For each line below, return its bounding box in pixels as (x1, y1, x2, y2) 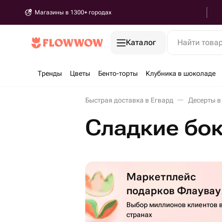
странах (126, 211, 153, 219)
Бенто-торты (98, 69, 138, 77)
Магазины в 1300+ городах (35, 9, 111, 16)
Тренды (38, 69, 62, 77)
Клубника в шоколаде (146, 69, 216, 77)
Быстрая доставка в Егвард (85, 96, 173, 104)
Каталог (126, 38, 157, 47)
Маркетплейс (126, 166, 196, 187)
